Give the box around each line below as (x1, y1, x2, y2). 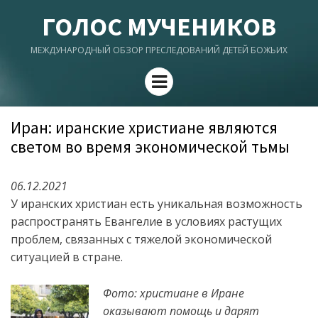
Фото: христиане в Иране (103, 285, 244, 301)
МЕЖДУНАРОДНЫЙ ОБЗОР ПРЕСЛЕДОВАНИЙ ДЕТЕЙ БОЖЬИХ (31, 44, 287, 56)
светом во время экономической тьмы (11, 136, 290, 157)
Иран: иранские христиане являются (11, 117, 278, 138)
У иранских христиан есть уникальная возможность (11, 196, 302, 212)
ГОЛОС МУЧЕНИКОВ (42, 11, 276, 43)
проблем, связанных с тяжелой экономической (11, 231, 272, 247)
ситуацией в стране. (11, 249, 123, 265)
